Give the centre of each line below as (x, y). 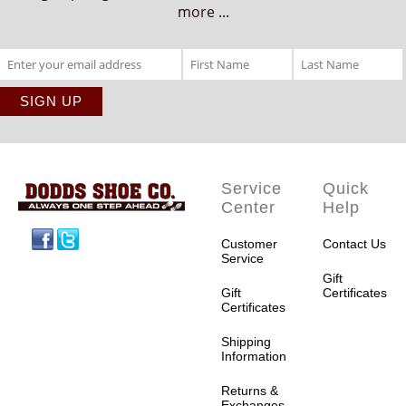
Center (248, 208)
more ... (203, 12)
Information (254, 356)
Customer (249, 244)
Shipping (246, 342)
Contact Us (354, 244)
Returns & (250, 391)
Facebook (229, 232)
